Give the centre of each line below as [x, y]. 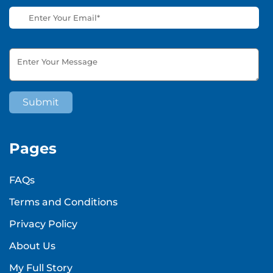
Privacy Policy [43, 224]
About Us [32, 246]
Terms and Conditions [63, 202]
